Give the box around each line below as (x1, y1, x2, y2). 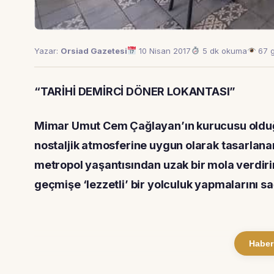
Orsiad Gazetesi (61, 45, 127, 56)
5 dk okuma (199, 45, 247, 56)
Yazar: (34, 45, 61, 56)
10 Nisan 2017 (136, 45, 191, 56)
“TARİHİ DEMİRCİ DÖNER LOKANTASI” (34, 84, 236, 98)
